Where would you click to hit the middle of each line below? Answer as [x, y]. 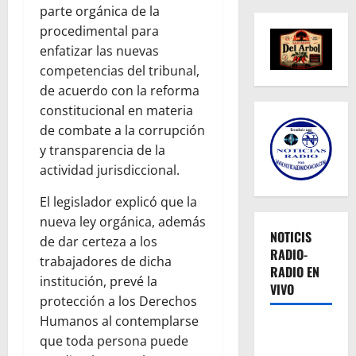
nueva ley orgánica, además [123, 222]
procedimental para [99, 31]
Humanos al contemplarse [119, 321]
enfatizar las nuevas [99, 51]
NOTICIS [290, 237]
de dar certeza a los [99, 242]
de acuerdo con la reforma [120, 91]
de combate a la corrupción [122, 131]
